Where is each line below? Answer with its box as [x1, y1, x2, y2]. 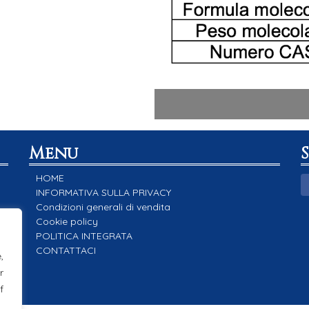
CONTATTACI [36, 243, 97, 257]
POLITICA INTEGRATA [36, 229, 133, 242]
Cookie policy [36, 215, 99, 228]
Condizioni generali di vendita [36, 200, 171, 213]
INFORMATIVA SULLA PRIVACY [36, 186, 172, 199]
